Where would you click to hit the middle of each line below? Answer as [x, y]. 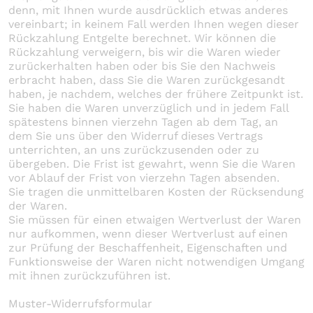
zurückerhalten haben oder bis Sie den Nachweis [142, 66]
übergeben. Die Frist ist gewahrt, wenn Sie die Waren [152, 163]
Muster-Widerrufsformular [80, 303]
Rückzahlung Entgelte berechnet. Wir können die [142, 38]
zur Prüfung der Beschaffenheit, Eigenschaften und [148, 247]
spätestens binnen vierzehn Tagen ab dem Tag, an [143, 122]
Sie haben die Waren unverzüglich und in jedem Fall [148, 108]
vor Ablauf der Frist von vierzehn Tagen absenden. [144, 177]
